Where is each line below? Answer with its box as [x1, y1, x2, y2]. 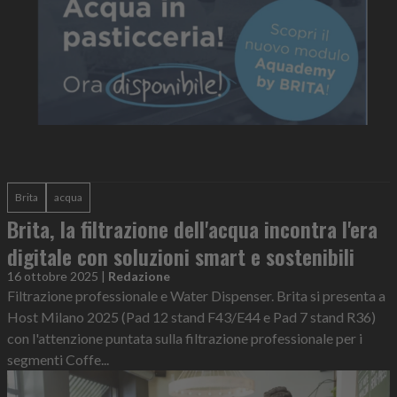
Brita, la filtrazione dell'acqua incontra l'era [7, 213, 378, 245]
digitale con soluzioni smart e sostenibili [7, 240, 354, 273]
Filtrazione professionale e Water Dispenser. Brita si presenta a [7, 287, 385, 305]
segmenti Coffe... [7, 351, 109, 369]
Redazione [108, 269, 170, 284]
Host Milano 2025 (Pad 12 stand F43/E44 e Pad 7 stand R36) [7, 308, 376, 326]
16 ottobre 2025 [7, 269, 98, 284]
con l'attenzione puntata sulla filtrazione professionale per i [7, 330, 362, 347]
